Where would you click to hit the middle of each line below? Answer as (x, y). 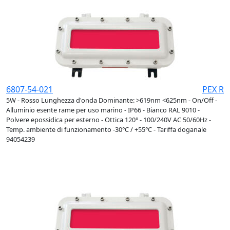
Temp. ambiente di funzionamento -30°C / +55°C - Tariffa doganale (106, 130)
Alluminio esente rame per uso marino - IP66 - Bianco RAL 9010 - (103, 110)
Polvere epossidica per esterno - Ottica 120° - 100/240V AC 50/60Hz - (109, 120)
